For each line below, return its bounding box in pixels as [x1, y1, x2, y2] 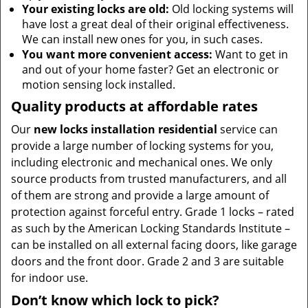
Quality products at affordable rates [11, 97, 258, 115]
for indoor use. [11, 270, 88, 285]
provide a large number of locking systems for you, [11, 138, 274, 153]
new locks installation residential [34, 122, 217, 137]
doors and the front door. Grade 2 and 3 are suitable [11, 254, 284, 269]
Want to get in [212, 47, 288, 62]
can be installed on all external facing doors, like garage [11, 237, 297, 252]
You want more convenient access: [22, 47, 212, 62]
